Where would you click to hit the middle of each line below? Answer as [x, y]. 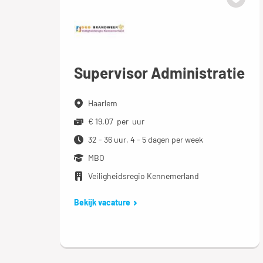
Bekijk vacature [102, 202]
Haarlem [103, 103]
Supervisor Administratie [159, 72]
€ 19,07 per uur [116, 121]
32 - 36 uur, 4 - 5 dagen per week [146, 139]
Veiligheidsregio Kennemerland [144, 176]
